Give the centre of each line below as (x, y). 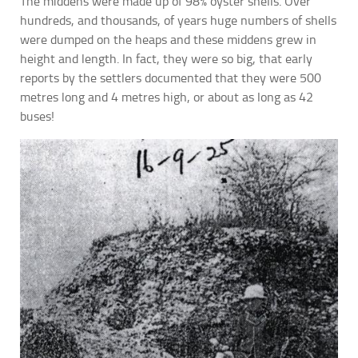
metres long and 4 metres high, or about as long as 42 (167, 97)
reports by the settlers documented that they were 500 (171, 78)
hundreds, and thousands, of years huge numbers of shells (178, 21)
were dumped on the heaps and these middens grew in (168, 40)
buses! (37, 117)
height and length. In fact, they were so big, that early (166, 59)
